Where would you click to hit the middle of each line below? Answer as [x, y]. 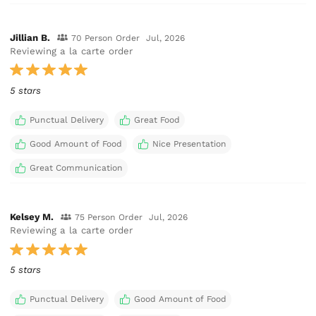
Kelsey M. [32, 217]
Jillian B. [30, 37]
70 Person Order [105, 38]
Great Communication [76, 168]
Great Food [157, 120]
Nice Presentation [189, 144]
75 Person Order [108, 218]
